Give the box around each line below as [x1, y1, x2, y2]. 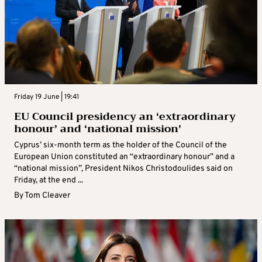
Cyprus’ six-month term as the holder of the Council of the [14, 140, 227, 151]
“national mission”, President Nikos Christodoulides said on [14, 164, 233, 174]
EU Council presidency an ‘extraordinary [14, 107, 236, 126]
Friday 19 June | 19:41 [14, 92, 79, 102]
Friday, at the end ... [14, 175, 83, 186]
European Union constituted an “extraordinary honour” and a [14, 152, 235, 163]
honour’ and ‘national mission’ [14, 119, 181, 139]
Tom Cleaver [25, 191, 70, 201]
